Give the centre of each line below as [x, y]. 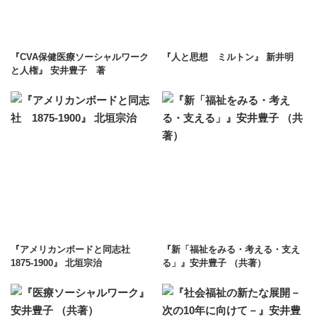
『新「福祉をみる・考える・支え [231, 249]
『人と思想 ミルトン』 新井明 [228, 57]
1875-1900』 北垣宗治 [56, 263]
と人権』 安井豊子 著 [58, 70]
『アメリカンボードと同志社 [75, 249]
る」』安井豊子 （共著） [214, 263]
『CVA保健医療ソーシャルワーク [80, 57]
